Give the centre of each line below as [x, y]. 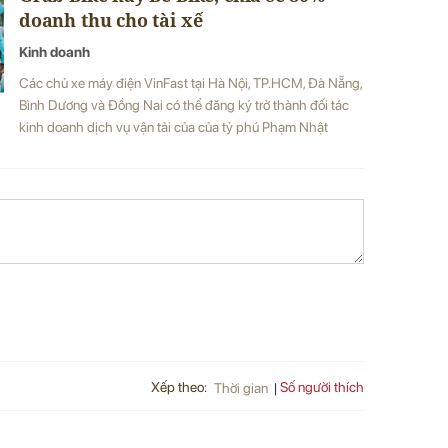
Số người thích [322, 387]
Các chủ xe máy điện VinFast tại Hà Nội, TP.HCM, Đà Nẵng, [190, 82]
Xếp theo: [179, 386]
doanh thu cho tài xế [111, 19]
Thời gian [241, 387]
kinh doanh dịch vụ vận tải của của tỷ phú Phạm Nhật [173, 126]
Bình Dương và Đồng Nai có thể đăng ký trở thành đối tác [184, 104]
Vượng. [39, 148]
